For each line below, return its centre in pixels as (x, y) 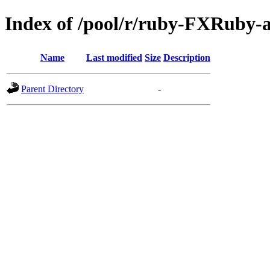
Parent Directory (52, 89)
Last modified (114, 57)
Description (187, 57)
